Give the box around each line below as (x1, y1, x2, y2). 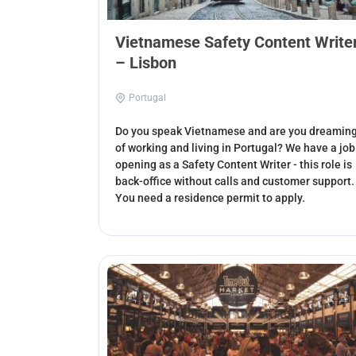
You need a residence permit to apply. (115, 191, 305, 204)
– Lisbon (115, 52, 176, 72)
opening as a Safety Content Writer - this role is (115, 157, 352, 171)
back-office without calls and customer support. (115, 174, 354, 188)
